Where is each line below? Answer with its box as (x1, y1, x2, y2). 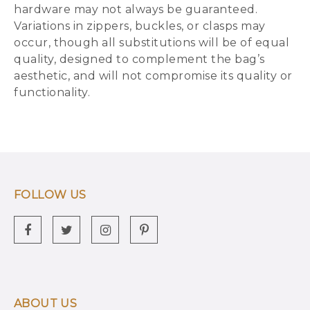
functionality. (14, 86, 90, 99)
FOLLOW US (14, 188, 86, 201)
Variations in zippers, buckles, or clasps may (14, 19, 266, 33)
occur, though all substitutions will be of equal (14, 36, 289, 49)
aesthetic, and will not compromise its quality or (14, 69, 293, 82)
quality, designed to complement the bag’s (14, 53, 265, 66)
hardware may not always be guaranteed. (14, 3, 257, 16)
